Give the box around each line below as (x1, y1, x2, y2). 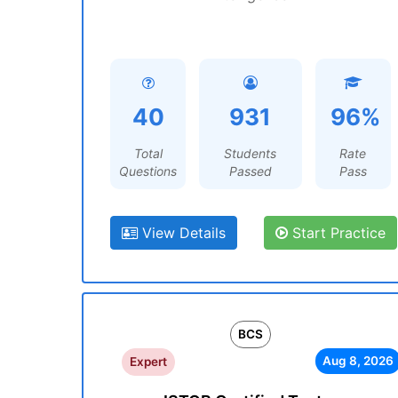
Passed (228, 163, 272, 179)
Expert (129, 354, 167, 369)
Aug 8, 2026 (322, 354, 394, 368)
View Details (138, 224, 226, 242)
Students (224, 146, 277, 161)
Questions (119, 163, 178, 179)
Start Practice (288, 224, 386, 242)
